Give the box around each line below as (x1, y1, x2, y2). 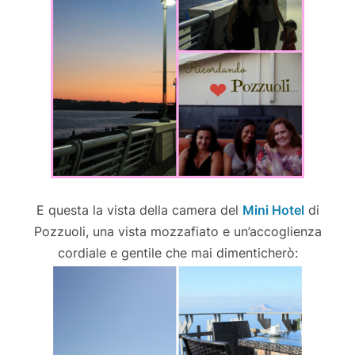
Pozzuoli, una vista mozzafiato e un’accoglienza (33, 223, 322, 239)
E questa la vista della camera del (36, 201, 242, 218)
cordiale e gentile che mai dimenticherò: (57, 244, 298, 261)
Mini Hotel (242, 201, 304, 218)
